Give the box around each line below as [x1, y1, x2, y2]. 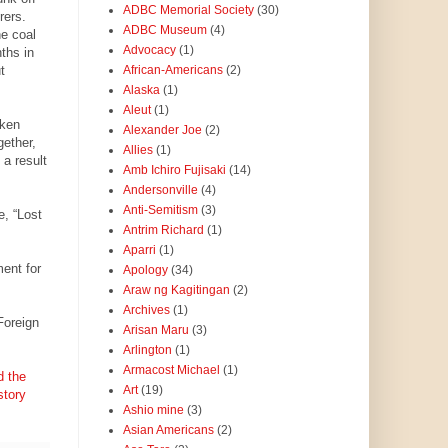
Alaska [122, 83, 160, 98]
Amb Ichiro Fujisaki [122, 163, 226, 178]
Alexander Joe [122, 123, 202, 138]
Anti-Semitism [122, 203, 198, 218]
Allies [122, 143, 153, 158]
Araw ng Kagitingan [122, 283, 230, 298]
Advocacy [122, 43, 176, 58]
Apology [122, 263, 168, 278]
